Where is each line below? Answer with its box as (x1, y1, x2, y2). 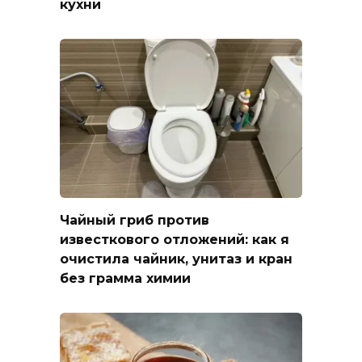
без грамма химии (60, 271, 191, 287)
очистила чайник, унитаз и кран (60, 251, 293, 267)
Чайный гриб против (60, 213, 209, 229)
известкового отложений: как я (60, 232, 289, 248)
